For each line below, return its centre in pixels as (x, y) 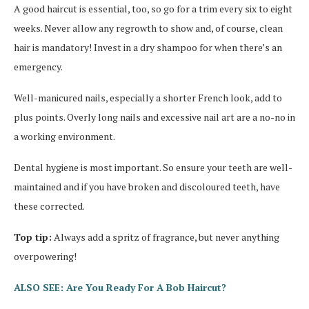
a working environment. (64, 137)
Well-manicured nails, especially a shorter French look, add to (148, 98)
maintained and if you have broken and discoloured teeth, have (147, 187)
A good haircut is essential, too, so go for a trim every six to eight (153, 9)
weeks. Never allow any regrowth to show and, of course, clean (148, 28)
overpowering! (45, 257)
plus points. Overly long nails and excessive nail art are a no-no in (154, 117)
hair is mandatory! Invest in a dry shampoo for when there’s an (148, 48)
